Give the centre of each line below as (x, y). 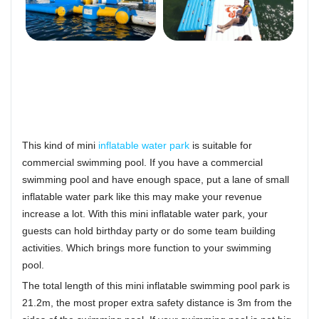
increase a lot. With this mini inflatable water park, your (145, 213)
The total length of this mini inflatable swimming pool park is (156, 285)
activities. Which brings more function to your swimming (147, 247)
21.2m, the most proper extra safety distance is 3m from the (157, 302)
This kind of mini (60, 145)
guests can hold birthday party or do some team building (149, 230)
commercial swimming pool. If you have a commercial (142, 162)
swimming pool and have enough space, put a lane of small (156, 179)
